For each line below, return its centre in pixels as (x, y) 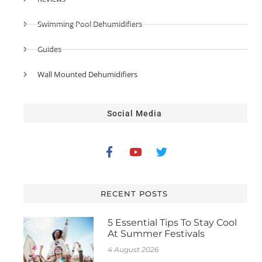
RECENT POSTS (135, 193)
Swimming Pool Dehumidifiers (89, 24)
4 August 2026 (133, 249)
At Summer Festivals (156, 233)
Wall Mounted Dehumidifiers (87, 74)
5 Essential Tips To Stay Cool (172, 222)
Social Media (134, 113)
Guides (49, 49)
